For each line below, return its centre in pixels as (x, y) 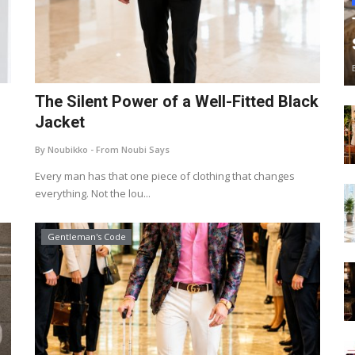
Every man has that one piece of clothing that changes (165, 176)
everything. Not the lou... (93, 193)
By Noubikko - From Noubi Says (102, 149)
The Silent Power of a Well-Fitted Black (177, 101)
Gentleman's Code (86, 237)
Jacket (60, 122)
